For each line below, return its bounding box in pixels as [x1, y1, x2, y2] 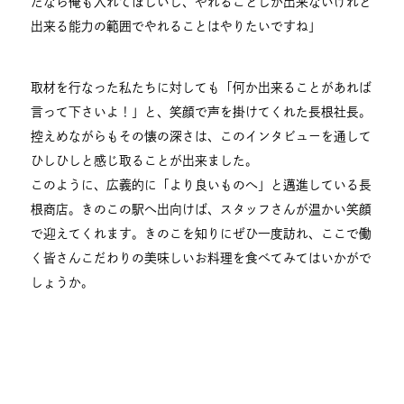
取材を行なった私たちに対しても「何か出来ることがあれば [31, 80, 372, 94]
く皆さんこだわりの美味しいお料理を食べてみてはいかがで [31, 251, 372, 264]
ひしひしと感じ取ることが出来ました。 [31, 153, 259, 167]
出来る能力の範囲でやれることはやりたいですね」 [31, 20, 322, 33]
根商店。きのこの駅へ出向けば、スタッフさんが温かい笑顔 [31, 202, 372, 216]
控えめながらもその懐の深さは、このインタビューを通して [31, 129, 372, 142]
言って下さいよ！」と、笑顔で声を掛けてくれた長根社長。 [31, 105, 372, 118]
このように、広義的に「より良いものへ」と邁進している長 [31, 178, 372, 191]
